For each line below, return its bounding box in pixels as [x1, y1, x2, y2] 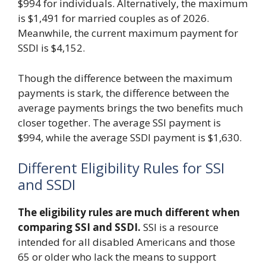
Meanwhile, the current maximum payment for [18, 26, 238, 40]
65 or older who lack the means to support [18, 250, 216, 264]
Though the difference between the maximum [18, 71, 232, 85]
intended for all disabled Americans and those [18, 235, 235, 249]
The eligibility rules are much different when [18, 205, 240, 219]
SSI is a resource [141, 220, 218, 234]
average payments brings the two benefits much [18, 100, 243, 115]
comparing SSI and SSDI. [18, 220, 141, 234]
